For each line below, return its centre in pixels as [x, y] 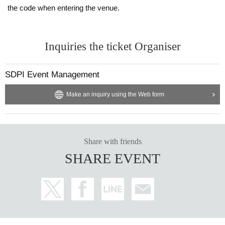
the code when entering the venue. [64, 8]
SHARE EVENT [113, 158]
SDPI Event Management [52, 74]
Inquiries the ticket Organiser [113, 46]
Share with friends [113, 141]
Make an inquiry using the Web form [115, 94]
